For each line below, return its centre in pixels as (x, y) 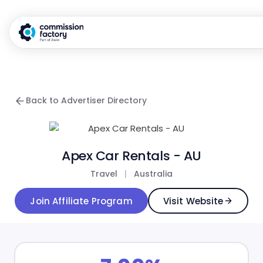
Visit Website (193, 201)
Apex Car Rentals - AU (131, 156)
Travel (104, 174)
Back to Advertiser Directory (86, 100)
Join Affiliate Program (81, 201)
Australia (153, 174)
